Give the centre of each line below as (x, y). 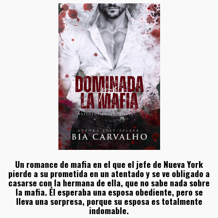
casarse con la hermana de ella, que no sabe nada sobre (109, 182)
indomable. (109, 210)
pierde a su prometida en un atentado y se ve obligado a (109, 173)
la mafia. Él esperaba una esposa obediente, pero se (109, 191)
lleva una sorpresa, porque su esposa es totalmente (109, 201)
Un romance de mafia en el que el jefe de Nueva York (109, 164)
